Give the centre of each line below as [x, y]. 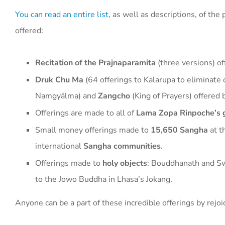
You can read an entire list [62, 14]
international [59, 146]
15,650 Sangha [179, 130]
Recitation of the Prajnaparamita [95, 63]
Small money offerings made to [93, 130]
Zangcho [114, 96]
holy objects [125, 163]
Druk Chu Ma [59, 80]
